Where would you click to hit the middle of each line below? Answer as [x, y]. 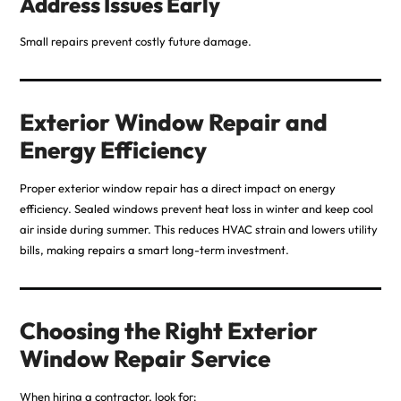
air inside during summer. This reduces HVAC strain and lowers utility [198, 230]
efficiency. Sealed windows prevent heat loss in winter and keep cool [196, 209]
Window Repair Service [145, 359]
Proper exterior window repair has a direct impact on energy [177, 188]
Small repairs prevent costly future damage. [135, 42]
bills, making [53, 250]
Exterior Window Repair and [173, 123]
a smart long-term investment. [208, 250]
